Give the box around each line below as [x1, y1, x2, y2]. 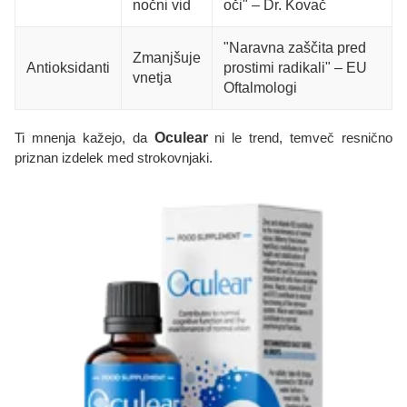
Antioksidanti [26, 60, 110, 76]
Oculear [154, 130, 208, 146]
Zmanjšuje [133, 50, 201, 66]
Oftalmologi [223, 80, 297, 96]
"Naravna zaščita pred [223, 40, 366, 56]
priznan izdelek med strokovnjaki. [15, 150, 213, 166]
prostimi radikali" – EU [223, 60, 367, 76]
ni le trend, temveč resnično [207, 130, 393, 146]
